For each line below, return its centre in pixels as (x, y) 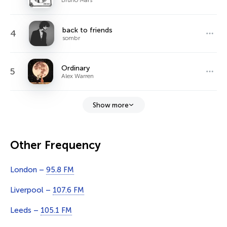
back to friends (87, 30)
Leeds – (25, 210)
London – (28, 170)
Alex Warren (78, 76)
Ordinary (75, 68)
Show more (110, 105)
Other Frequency (55, 145)
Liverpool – (31, 190)
